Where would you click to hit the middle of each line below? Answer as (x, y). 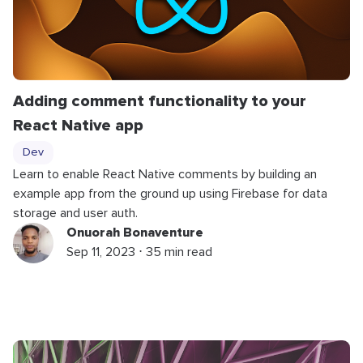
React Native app (78, 125)
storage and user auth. (75, 213)
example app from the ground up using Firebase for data (170, 193)
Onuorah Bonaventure (135, 232)
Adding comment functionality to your (160, 101)
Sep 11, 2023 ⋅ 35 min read (139, 252)
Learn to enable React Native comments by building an (165, 174)
